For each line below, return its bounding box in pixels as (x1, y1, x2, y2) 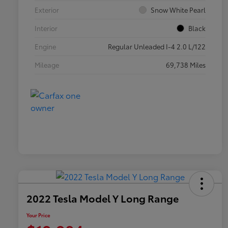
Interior (35, 23, 58, 33)
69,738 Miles (166, 60, 206, 70)
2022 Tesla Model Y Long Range (26, 190, 179, 205)
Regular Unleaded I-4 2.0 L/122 (108, 42, 206, 51)
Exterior (35, 5, 59, 15)
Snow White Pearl (151, 5, 206, 15)
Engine (35, 42, 56, 51)
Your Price (26, 211, 50, 219)
